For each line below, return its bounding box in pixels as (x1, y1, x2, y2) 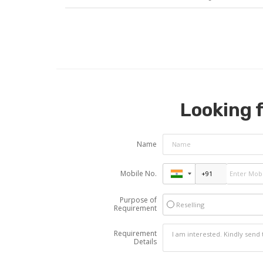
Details (133, 236, 157, 247)
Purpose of (119, 194, 157, 205)
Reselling (176, 200, 204, 209)
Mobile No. (120, 168, 157, 178)
